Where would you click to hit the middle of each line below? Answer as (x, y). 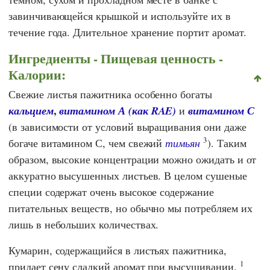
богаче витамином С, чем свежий (87, 143)
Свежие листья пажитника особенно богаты (110, 94)
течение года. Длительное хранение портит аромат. (128, 32)
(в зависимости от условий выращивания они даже (127, 126)
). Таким (227, 143)
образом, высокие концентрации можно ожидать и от (133, 159)
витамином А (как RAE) (118, 110)
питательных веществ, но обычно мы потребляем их (130, 208)
